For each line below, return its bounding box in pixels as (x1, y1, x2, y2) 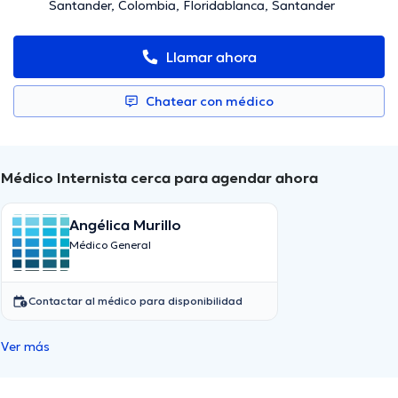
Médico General (69, 238, 151, 252)
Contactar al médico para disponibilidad (28, 294, 243, 308)
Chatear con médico (146, 93, 274, 110)
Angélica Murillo (69, 216, 181, 235)
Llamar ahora (166, 48, 257, 67)
